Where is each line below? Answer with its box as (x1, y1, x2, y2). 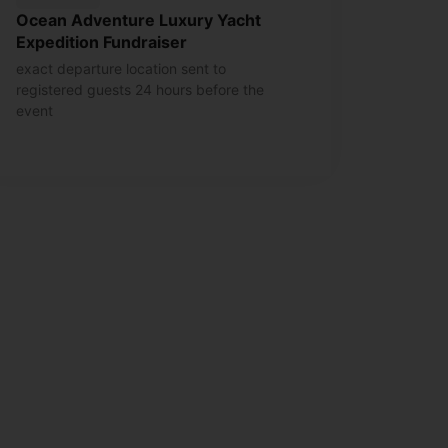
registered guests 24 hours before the (16, 81, 264, 99)
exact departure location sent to (16, 60, 226, 78)
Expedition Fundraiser (16, 32, 187, 53)
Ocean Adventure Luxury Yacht (16, 10, 261, 31)
